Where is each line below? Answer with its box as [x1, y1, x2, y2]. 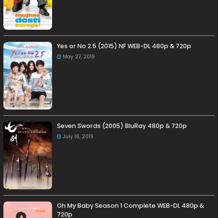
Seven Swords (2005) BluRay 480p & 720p [57, 121, 187, 130]
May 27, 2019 [63, 53, 95, 60]
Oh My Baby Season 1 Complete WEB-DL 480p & [57, 201, 204, 210]
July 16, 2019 [63, 132, 94, 140]
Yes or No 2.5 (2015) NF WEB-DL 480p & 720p [57, 41, 192, 50]
